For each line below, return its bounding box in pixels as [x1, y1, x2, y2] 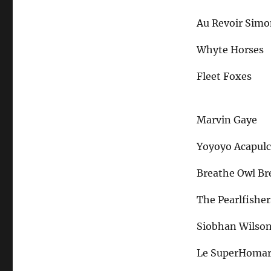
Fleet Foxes [197, 70, 252, 83]
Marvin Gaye [197, 114, 258, 126]
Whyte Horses [197, 44, 264, 56]
